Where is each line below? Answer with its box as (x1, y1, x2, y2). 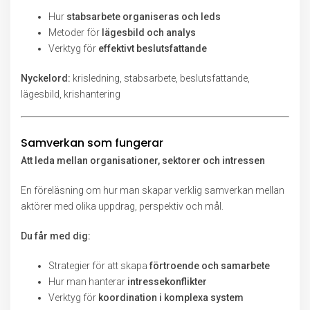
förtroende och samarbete (149, 260, 270, 271)
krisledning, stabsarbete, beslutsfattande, (71, 73, 250, 84)
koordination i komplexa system (98, 292, 244, 303)
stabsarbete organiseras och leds (66, 11, 221, 22)
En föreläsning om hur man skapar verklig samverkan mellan (21, 185, 284, 196)
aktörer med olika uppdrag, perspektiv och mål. (21, 201, 224, 212)
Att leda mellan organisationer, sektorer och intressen (21, 155, 265, 166)
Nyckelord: (21, 73, 71, 84)
